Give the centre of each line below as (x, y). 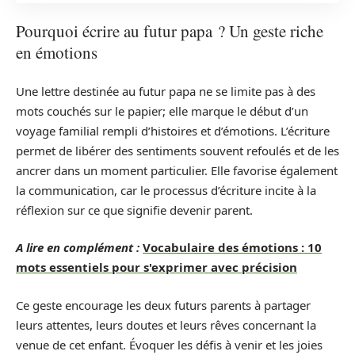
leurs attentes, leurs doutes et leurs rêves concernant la (166, 324)
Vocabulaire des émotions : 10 (232, 247)
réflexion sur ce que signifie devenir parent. (134, 210)
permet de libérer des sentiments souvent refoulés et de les (177, 150)
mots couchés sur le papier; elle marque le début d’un (162, 111)
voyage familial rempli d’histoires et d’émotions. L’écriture (173, 130)
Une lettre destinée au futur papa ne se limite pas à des (166, 91)
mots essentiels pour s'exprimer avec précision (157, 267)
